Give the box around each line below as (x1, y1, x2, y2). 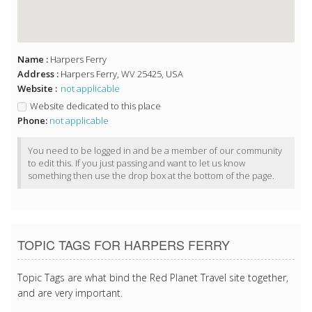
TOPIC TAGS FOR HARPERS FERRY (17, 235, 230, 254)
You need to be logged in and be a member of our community (28, 144, 282, 157)
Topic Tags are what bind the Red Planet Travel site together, (17, 271, 288, 285)
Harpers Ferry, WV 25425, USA (61, 68, 183, 81)
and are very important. (17, 286, 123, 300)
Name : (17, 53, 50, 66)
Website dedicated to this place (30, 100, 161, 113)
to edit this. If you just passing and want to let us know (28, 157, 245, 170)
